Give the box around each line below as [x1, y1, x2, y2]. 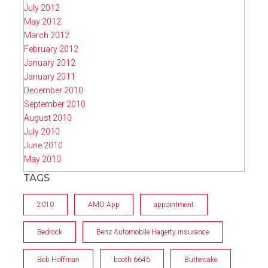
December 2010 [24, 86, 83, 96]
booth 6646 [114, 255, 150, 264]
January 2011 [24, 72, 75, 82]
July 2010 [24, 127, 60, 137]
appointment [154, 200, 194, 209]
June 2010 [24, 141, 63, 151]
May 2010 [24, 154, 61, 165]
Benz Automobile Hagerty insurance [96, 228, 209, 237]
